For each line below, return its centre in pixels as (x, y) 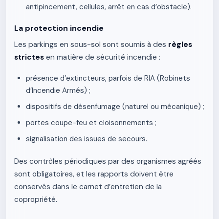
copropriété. (36, 199)
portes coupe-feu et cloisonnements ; (91, 123)
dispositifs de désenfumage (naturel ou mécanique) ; (115, 107)
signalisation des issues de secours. (87, 139)
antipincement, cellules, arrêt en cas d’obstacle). (109, 7)
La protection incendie (59, 28)
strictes (29, 57)
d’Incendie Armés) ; (58, 90)
